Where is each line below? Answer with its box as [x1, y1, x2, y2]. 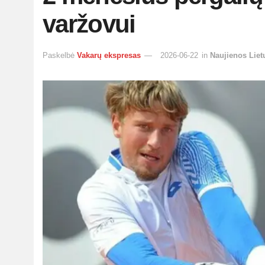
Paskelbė [43, 50, 75, 60]
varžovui [43, 10, 135, 38]
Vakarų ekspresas [77, 50, 141, 60]
